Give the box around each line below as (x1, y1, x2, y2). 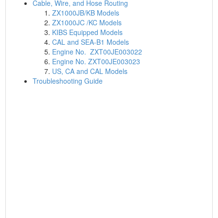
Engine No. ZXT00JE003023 (52, 56, 141, 66)
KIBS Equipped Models (52, 27, 123, 37)
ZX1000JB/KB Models (52, 8, 120, 18)
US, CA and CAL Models (52, 66, 128, 76)
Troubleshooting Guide (33, 76, 103, 86)
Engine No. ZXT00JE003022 (52, 47, 143, 56)
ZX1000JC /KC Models (52, 18, 122, 27)
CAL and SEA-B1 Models (52, 37, 129, 47)
